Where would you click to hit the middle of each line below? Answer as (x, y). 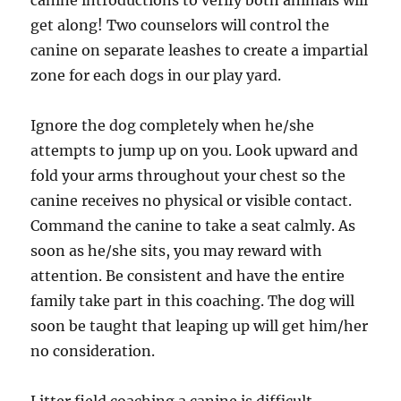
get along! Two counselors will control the (180, 25)
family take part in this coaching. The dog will (193, 301)
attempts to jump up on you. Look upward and (195, 150)
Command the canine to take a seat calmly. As (193, 226)
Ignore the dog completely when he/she (173, 125)
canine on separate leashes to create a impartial (200, 50)
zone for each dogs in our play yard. (156, 75)
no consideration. (93, 351)
